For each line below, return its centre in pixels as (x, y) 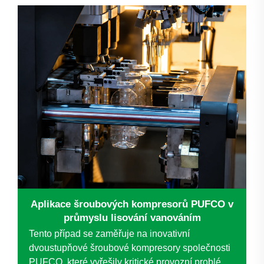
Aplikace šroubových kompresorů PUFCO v (132, 204)
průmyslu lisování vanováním (132, 217)
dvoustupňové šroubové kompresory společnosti (130, 247)
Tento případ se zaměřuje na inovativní (109, 233)
